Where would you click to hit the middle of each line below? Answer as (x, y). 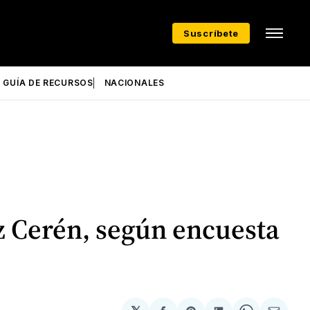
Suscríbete (211, 33)
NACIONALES (134, 83)
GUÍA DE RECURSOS (48, 83)
